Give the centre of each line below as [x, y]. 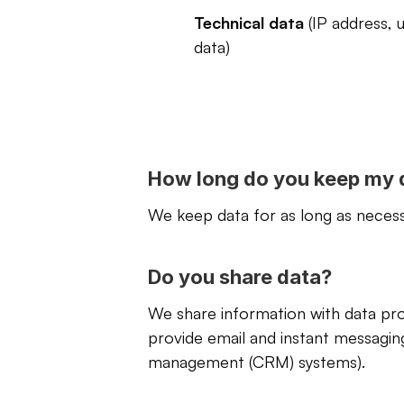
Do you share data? [240, 277]
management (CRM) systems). [257, 362]
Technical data [248, 23]
